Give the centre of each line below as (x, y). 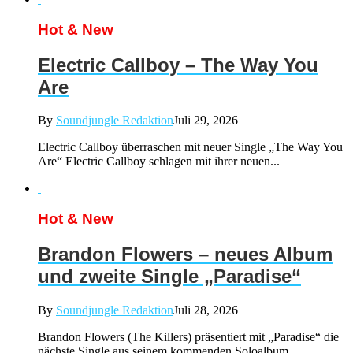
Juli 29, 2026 (206, 121)
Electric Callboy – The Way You (178, 65)
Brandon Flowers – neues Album (185, 255)
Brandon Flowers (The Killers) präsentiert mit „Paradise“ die (188, 337)
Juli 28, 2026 (206, 310)
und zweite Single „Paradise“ (169, 277)
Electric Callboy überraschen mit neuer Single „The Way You (190, 147)
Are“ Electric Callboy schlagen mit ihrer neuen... (159, 162)
